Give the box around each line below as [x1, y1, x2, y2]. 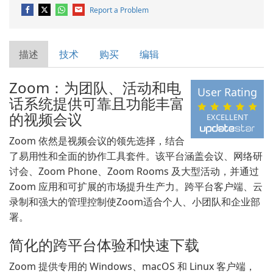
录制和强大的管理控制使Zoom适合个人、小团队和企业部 [9, 195, 260, 208]
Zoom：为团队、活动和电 [9, 77, 181, 97]
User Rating [197, 85, 257, 100]
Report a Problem [90, 5, 149, 15]
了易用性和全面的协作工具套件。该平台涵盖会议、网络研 [9, 149, 263, 163]
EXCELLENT [206, 111, 248, 122]
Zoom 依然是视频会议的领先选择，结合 [9, 134, 185, 147]
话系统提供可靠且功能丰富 [9, 93, 185, 113]
